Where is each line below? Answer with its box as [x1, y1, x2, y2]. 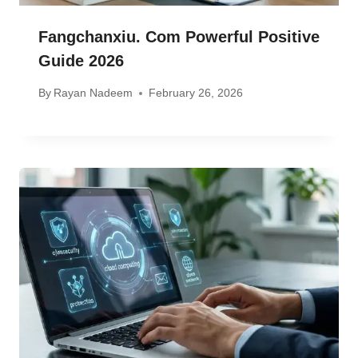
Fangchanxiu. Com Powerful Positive [38, 27, 320, 46]
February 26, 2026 [149, 86, 244, 100]
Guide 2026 [38, 51, 124, 70]
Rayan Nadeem [54, 86, 133, 100]
